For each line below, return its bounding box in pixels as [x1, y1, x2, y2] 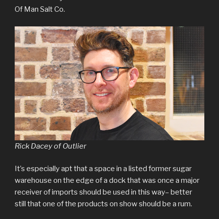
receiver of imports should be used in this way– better [15, 188, 192, 197]
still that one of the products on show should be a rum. [15, 199, 192, 209]
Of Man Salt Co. [15, 5, 65, 14]
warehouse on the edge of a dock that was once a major [15, 176, 199, 185]
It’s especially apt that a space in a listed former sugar [15, 164, 192, 174]
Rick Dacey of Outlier [15, 141, 87, 151]
